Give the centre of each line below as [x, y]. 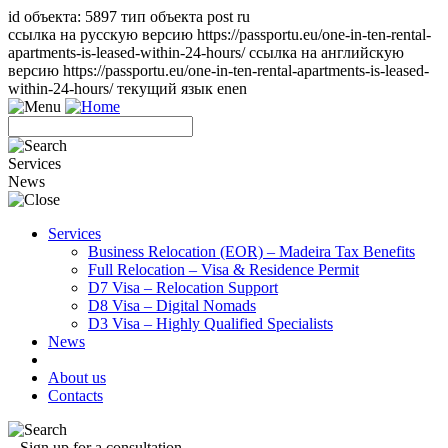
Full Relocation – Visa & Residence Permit [223, 269]
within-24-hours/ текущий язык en [120, 88]
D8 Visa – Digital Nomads [172, 305]
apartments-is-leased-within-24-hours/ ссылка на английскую [206, 52]
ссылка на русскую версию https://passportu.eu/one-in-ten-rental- [219, 34]
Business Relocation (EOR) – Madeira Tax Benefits [251, 251]
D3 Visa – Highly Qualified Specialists [210, 323]
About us [77, 377]
